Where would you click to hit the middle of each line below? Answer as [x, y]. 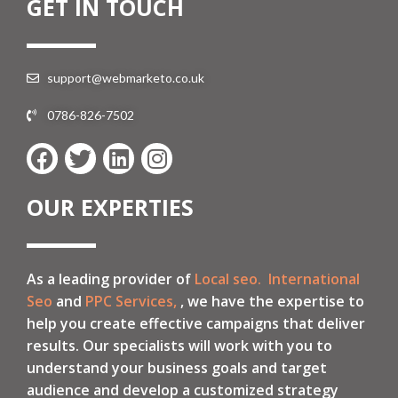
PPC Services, [131, 301]
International [314, 279]
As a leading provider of [111, 279]
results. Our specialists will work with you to [179, 345]
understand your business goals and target [177, 367]
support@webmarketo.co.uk [125, 77]
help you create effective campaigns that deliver [196, 323]
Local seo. [228, 279]
